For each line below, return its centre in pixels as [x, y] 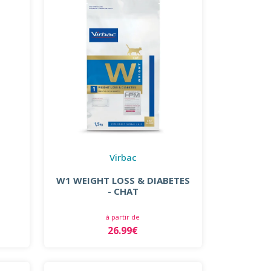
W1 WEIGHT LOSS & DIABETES [123, 180]
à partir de [123, 217]
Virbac [123, 157]
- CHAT [123, 191]
